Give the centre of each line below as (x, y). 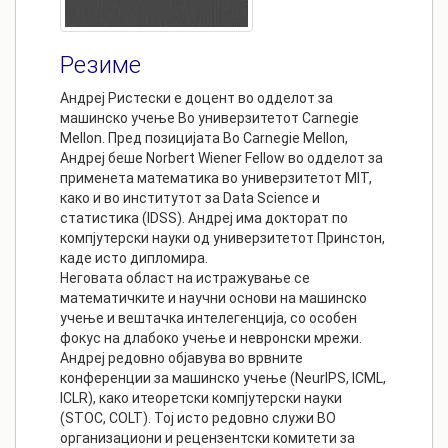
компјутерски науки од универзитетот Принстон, (222, 238)
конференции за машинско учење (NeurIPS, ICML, (223, 378)
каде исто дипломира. (134, 258)
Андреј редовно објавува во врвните (181, 358)
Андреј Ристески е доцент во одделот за (196, 98)
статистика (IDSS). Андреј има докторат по (204, 218)
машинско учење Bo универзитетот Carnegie (209, 118)
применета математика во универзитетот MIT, (216, 178)
